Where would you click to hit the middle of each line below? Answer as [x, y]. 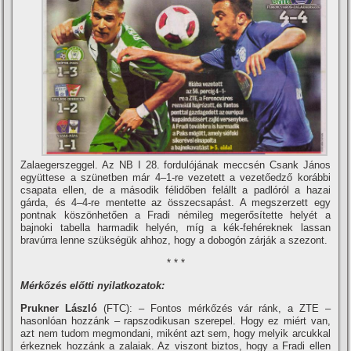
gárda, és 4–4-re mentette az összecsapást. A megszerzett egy [175, 203]
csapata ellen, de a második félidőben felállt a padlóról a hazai [175, 190]
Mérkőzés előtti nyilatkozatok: [93, 286]
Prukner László [59, 309]
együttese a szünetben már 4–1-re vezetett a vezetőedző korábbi [175, 178]
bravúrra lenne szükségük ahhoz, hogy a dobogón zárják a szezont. [174, 241]
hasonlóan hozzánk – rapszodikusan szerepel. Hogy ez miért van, [175, 321]
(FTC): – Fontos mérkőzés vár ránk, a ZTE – [214, 309]
